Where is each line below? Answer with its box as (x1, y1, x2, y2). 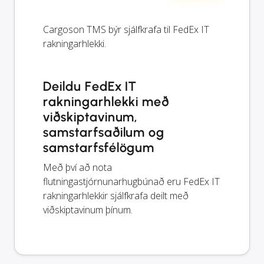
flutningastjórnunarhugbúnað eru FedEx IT (43, 174, 220, 188)
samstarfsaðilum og (43, 124, 165, 140)
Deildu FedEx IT (43, 78, 137, 94)
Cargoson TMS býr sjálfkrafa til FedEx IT (43, 22, 209, 36)
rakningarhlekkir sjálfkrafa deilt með (43, 189, 189, 202)
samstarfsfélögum (43, 139, 155, 156)
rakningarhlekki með (43, 93, 170, 110)
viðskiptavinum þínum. (43, 203, 133, 216)
